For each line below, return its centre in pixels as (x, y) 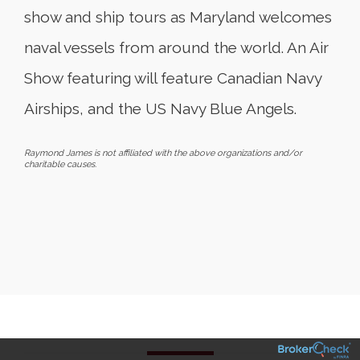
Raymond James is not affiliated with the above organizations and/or (163, 153)
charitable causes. (60, 164)
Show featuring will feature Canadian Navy (173, 78)
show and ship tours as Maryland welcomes (178, 17)
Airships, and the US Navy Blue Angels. (160, 108)
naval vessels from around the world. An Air (176, 47)
